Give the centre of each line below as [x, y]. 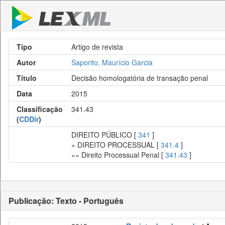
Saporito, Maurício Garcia [112, 62]
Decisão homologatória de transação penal [140, 78]
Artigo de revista [97, 47]
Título [27, 78]
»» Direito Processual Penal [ [118, 155]
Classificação [40, 109]
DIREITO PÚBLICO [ [105, 135]
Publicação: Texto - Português [66, 201]
